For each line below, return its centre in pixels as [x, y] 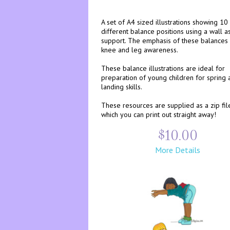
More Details [177, 150]
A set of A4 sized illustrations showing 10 [165, 22]
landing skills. [122, 87]
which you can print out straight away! [159, 114]
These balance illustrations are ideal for [163, 68]
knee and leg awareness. [140, 50]
